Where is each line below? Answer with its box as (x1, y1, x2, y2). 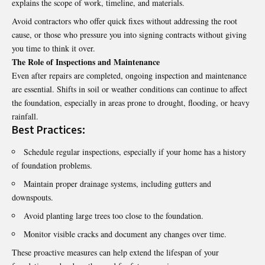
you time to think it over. (12, 43, 95, 54)
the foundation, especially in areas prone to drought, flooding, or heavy (12, 97, 250, 109)
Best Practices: (12, 123, 85, 137)
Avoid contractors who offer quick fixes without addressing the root (12, 15, 237, 27)
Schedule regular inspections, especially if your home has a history (24, 146, 246, 158)
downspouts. (12, 192, 53, 203)
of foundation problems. (12, 160, 92, 172)
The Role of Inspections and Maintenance (12, 56, 160, 69)
